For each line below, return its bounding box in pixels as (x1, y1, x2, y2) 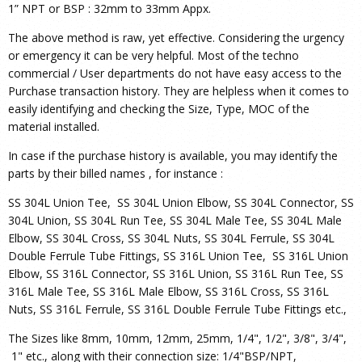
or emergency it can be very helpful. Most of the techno (8, 48, 299, 64)
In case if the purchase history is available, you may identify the (8, 148, 338, 164)
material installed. (8, 119, 103, 135)
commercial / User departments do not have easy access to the (8, 65, 342, 82)
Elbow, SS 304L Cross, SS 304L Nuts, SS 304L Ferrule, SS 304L (8, 230, 335, 246)
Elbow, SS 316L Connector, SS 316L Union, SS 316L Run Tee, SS (8, 266, 343, 282)
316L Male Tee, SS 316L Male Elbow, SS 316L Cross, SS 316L (8, 284, 329, 300)
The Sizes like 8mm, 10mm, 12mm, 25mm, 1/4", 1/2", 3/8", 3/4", (8, 330, 347, 347)
